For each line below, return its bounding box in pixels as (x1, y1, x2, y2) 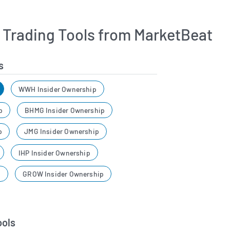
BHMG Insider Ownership (25, 105, 105, 114)
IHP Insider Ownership (18, 148, 90, 157)
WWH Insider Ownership (18, 84, 97, 93)
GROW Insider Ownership (23, 169, 104, 178)
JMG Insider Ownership (24, 127, 100, 136)
